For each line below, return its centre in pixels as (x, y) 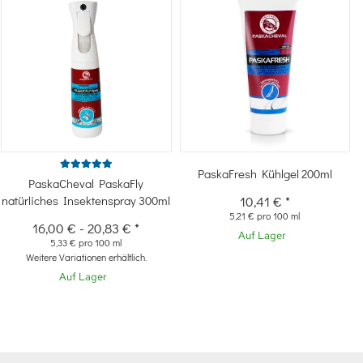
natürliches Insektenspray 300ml (86, 200)
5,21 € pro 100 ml (265, 215)
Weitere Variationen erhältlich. (86, 256)
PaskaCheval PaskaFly (86, 183)
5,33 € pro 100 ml (86, 242)
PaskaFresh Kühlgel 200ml (265, 173)
